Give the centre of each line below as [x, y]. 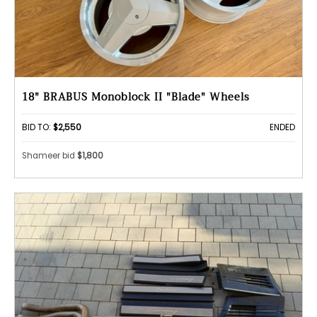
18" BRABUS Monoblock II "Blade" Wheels [136, 97]
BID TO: [38, 127]
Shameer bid [50, 156]
